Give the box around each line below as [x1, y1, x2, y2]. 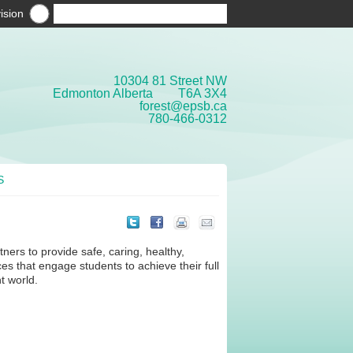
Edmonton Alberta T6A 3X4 [53, 87, 227, 100]
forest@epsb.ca [139, 99, 227, 113]
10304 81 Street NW [113, 74, 227, 87]
